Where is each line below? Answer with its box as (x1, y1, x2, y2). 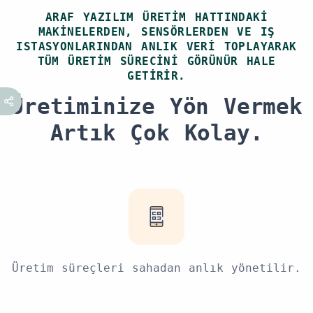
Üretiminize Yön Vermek (10, 94, 303, 119)
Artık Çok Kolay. (50, 120, 263, 145)
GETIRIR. (127, 68, 186, 82)
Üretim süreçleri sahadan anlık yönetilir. (12, 261, 301, 275)
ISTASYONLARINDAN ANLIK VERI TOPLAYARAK (16, 39, 297, 53)
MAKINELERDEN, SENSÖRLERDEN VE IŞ (38, 24, 275, 38)
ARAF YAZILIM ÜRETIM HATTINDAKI (45, 10, 268, 24)
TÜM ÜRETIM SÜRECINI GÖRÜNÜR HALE (37, 54, 276, 68)
